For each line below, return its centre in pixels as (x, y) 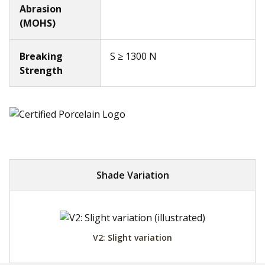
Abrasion (41, 9)
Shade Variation (132, 175)
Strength (41, 71)
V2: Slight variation (132, 237)
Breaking (41, 56)
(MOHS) (38, 23)
